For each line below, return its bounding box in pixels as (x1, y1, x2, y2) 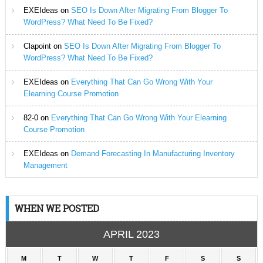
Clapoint (23, 42, 51, 50)
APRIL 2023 (103, 228, 160, 240)
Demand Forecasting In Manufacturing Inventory (70, 149, 235, 158)
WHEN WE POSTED (14, 202, 99, 214)
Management (23, 161, 68, 170)
